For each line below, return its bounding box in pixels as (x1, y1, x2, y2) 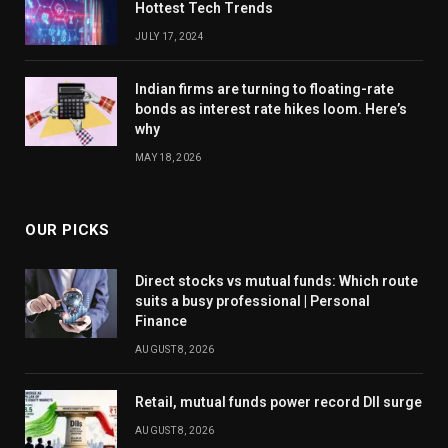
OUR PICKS (25, 221, 110, 240)
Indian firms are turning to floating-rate (135, 81, 394, 98)
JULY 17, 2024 (135, 31, 204, 43)
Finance (135, 313, 187, 330)
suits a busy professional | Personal (135, 293, 370, 310)
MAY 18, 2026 (135, 152, 202, 164)
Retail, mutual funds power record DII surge (135, 394, 422, 411)
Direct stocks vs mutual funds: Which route (135, 273, 418, 290)
